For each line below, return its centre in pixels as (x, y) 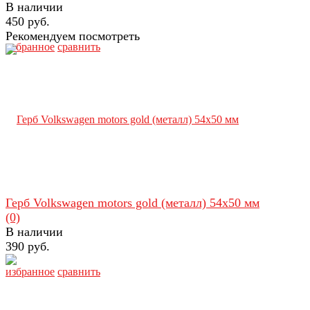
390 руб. (28, 246)
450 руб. (28, 21)
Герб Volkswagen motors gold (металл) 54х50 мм (133, 202)
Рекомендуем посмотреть (73, 36)
